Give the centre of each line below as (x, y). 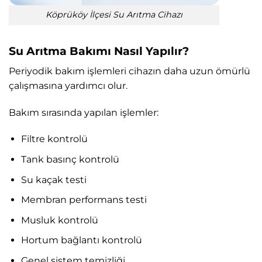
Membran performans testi (84, 200)
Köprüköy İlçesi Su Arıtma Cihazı (114, 15)
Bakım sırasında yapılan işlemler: (84, 112)
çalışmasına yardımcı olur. (68, 85)
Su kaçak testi (54, 180)
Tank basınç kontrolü (70, 159)
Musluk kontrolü (59, 220)
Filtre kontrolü (54, 139)
